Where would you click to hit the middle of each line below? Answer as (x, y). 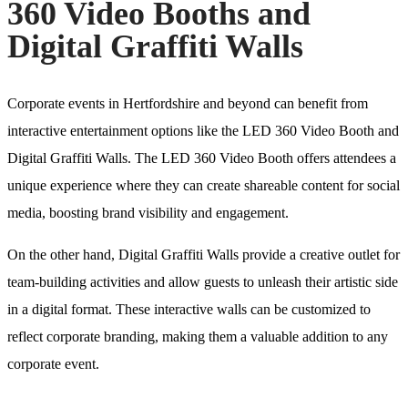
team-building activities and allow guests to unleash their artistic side (203, 281)
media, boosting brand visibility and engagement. (148, 212)
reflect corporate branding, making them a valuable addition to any (198, 336)
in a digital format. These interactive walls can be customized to (189, 309)
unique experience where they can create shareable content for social (204, 185)
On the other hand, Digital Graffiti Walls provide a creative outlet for (204, 254)
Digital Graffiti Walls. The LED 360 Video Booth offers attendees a (202, 158)
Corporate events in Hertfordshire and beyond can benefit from (188, 103)
